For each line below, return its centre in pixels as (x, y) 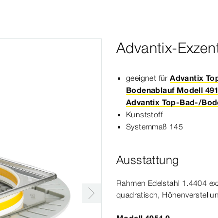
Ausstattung (148, 160)
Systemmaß (147, 127)
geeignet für (148, 78)
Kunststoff (144, 114)
